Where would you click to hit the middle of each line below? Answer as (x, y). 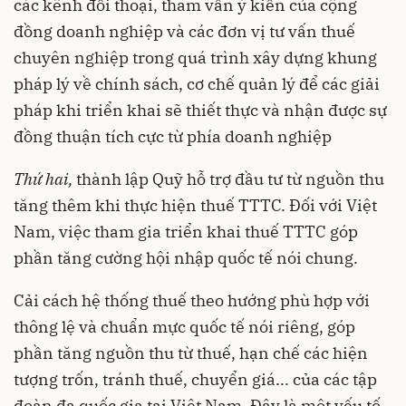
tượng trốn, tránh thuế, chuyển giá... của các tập (195, 379)
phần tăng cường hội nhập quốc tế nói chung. (186, 257)
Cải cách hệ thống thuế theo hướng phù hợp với (192, 300)
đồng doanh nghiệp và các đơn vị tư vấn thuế (184, 31)
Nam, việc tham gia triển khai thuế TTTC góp (186, 231)
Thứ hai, (43, 179)
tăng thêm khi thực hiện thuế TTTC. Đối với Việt (195, 205)
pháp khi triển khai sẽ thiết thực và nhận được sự (200, 110)
